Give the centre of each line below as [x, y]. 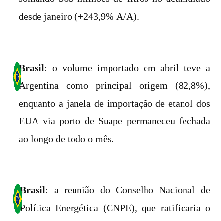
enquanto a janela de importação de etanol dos [114, 103]
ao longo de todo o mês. [67, 139]
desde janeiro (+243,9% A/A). [79, 16]
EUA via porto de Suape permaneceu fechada [114, 121]
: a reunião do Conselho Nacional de [128, 190]
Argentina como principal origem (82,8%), [114, 85]
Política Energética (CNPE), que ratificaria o [115, 208]
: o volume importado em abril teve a [127, 68]
